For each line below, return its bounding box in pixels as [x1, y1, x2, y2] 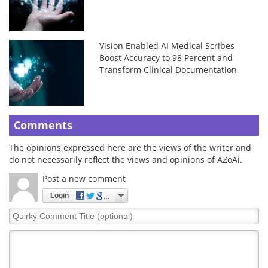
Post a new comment [42, 172, 126, 184]
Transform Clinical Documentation [99, 63, 237, 75]
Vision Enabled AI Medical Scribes [99, 39, 235, 51]
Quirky [8, 206, 36, 218]
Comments [14, 117, 72, 132]
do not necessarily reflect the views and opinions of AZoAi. [9, 153, 242, 165]
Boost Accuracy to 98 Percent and [99, 51, 233, 63]
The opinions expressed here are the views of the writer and [9, 141, 251, 153]
